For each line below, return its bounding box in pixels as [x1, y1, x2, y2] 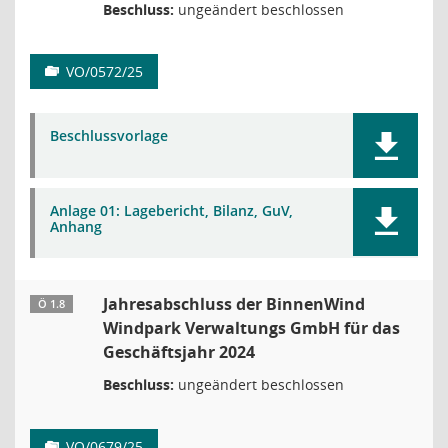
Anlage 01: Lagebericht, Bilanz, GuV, [50, 201, 293, 220]
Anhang [50, 217, 102, 236]
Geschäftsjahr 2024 [103, 341, 255, 363]
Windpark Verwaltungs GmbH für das [103, 317, 400, 339]
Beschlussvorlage [50, 126, 168, 145]
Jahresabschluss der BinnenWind [103, 293, 365, 315]
